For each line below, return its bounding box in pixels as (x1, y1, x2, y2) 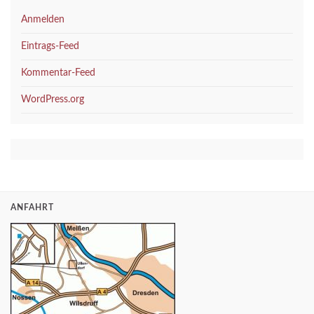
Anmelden (21, 15, 64, 25)
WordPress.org (21, 95, 84, 105)
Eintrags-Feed (21, 41, 79, 52)
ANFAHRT (11, 203, 54, 212)
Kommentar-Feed (21, 68, 95, 78)
